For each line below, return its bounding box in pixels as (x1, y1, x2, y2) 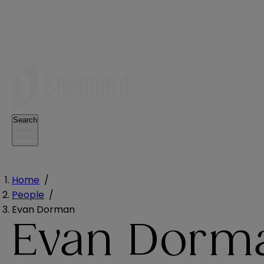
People (12, 187, 44, 202)
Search (13, 115, 37, 124)
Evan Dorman (12, 202, 75, 216)
